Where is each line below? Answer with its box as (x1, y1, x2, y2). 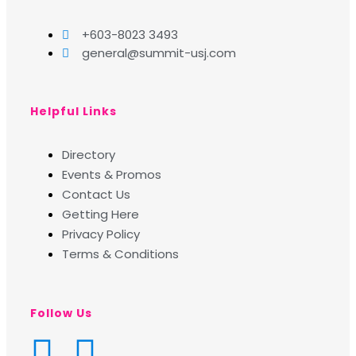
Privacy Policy (62, 226, 140, 242)
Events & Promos (62, 166, 161, 183)
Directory (62, 146, 115, 163)
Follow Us (30, 305, 92, 321)
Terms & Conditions (62, 246, 179, 262)
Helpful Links (30, 103, 117, 119)
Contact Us (62, 186, 130, 203)
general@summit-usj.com (82, 44, 236, 61)
